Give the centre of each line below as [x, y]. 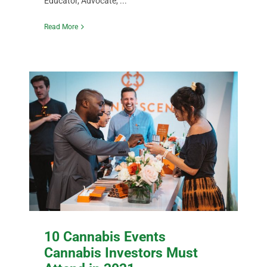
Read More [61, 27]
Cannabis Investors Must [121, 252]
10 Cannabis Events [105, 236]
